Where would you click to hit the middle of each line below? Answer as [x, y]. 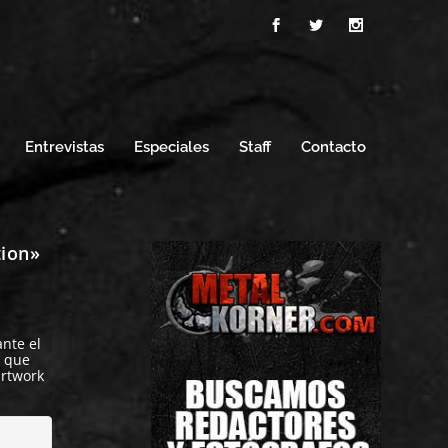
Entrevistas [64, 146]
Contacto [333, 146]
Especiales [171, 146]
